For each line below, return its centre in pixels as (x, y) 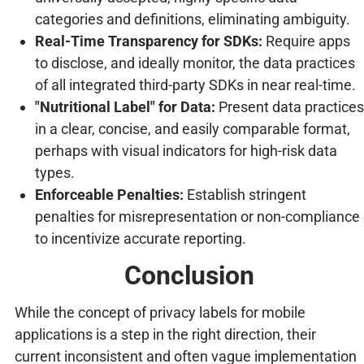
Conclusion (189, 275)
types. (54, 172)
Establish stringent (245, 194)
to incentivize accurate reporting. (140, 238)
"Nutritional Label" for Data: (125, 106)
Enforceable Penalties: (109, 194)
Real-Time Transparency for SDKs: (148, 41)
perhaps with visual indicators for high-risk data (186, 150)
